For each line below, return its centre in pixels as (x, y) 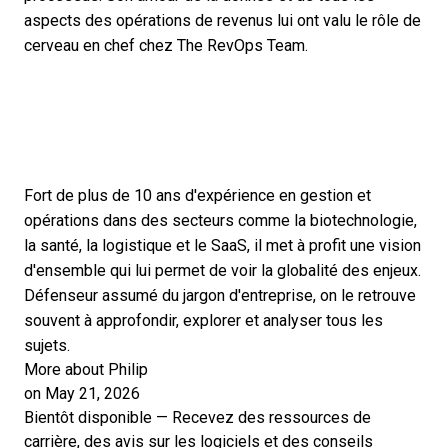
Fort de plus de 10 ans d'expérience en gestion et (197, 195)
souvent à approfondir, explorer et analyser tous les (203, 320)
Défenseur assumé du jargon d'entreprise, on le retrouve (220, 295)
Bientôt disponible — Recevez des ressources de (197, 417)
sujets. (47, 345)
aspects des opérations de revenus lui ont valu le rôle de (222, 20)
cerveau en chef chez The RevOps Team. (166, 45)
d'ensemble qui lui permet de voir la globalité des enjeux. (222, 270)
